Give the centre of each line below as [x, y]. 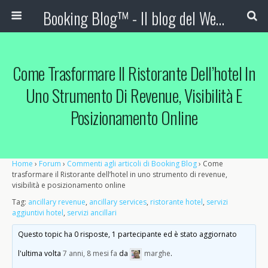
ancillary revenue [57, 202]
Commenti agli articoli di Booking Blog [132, 164]
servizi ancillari [92, 213]
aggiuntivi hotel [38, 213]
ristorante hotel [176, 202]
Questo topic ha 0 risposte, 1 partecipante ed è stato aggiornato [128, 234]
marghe [158, 254]
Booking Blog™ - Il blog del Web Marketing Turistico [220, 18]
